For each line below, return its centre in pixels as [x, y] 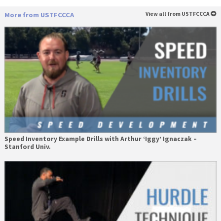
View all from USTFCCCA [178, 14]
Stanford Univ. [27, 147]
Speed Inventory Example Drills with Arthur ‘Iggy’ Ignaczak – [100, 139]
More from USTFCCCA [39, 15]
